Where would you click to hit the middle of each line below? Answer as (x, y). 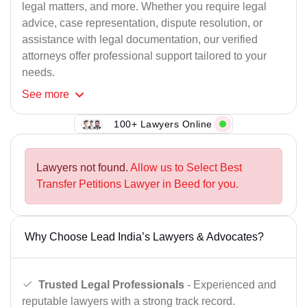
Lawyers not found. (83, 168)
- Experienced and (230, 284)
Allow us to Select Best (186, 168)
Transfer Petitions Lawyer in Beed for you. (137, 184)
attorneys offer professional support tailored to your (144, 56)
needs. (38, 73)
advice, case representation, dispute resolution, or (142, 23)
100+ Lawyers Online (163, 124)
